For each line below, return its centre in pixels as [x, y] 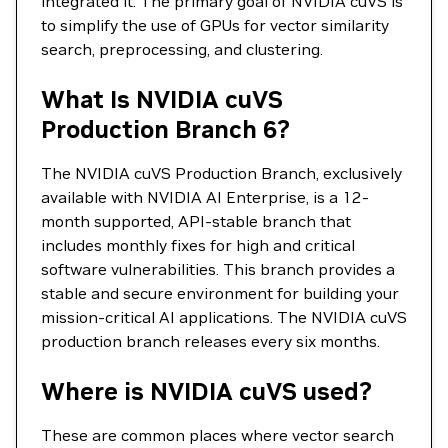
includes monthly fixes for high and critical [198, 245]
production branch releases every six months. [210, 341]
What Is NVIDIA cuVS [162, 99]
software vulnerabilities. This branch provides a [218, 269]
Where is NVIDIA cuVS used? [206, 391]
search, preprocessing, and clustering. [182, 49]
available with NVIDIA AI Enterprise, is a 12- [205, 197]
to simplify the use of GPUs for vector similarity [215, 25]
